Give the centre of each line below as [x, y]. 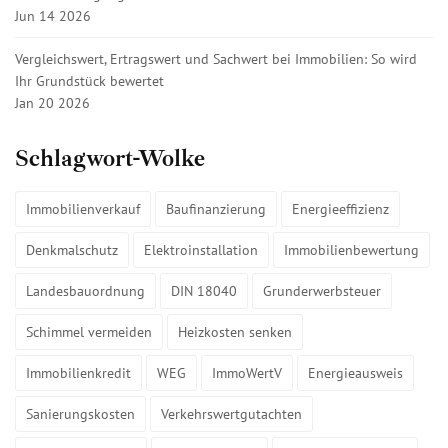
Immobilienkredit [78, 372]
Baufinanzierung [216, 208]
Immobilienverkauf [83, 208]
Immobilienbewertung [351, 249]
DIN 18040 [204, 290]
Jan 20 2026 [52, 102]
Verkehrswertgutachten [231, 413]
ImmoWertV [247, 372]
